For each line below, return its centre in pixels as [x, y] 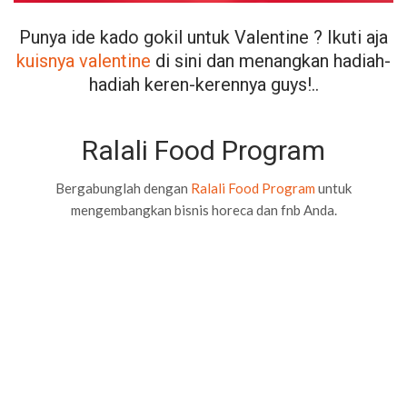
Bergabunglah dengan [123, 188]
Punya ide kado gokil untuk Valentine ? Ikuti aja [203, 37]
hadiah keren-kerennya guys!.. [203, 84]
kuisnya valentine [84, 60]
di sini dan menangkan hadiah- [271, 60]
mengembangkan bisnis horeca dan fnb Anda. [203, 209]
